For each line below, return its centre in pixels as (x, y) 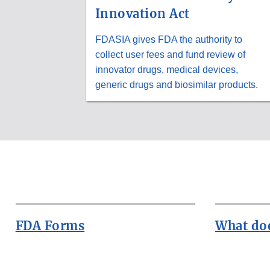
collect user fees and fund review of (170, 54)
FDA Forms (50, 225)
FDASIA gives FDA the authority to (168, 39)
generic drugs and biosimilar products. (176, 84)
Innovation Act (142, 13)
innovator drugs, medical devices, (166, 69)
